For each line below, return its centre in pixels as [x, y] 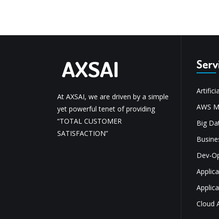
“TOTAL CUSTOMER [89, 121]
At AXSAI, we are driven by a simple [113, 96]
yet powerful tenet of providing [106, 109]
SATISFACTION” [83, 133]
